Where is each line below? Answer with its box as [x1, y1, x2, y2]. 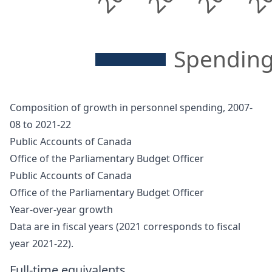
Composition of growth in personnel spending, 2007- [10, 101, 253, 115]
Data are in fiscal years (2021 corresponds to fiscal [10, 220, 240, 234]
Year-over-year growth [10, 203, 113, 217]
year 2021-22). [10, 237, 73, 251]
